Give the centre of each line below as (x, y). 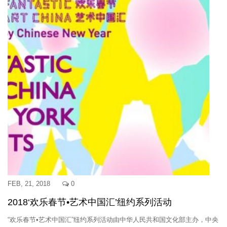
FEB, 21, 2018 (29, 184)
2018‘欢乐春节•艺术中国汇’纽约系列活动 (90, 202)
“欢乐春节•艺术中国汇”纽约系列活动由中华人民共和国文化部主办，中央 (113, 220)
